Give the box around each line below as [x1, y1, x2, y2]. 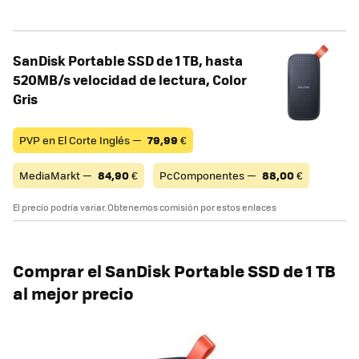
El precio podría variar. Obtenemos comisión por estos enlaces [13, 200, 276, 213]
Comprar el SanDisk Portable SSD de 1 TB [13, 257, 336, 283]
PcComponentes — [159, 167, 259, 183]
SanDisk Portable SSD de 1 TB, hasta [13, 50, 243, 70]
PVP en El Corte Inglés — [19, 131, 144, 147]
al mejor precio [13, 280, 134, 305]
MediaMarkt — [19, 167, 95, 183]
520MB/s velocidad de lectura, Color [13, 69, 247, 89]
